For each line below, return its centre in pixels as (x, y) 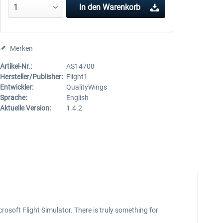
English (77, 98)
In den (90, 7)
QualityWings (86, 87)
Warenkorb (122, 7)
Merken (21, 48)
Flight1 (77, 77)
